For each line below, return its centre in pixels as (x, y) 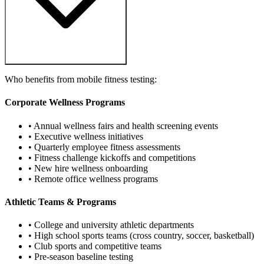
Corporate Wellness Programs (65, 103)
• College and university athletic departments (111, 225)
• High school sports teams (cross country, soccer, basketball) (141, 236)
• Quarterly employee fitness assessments (104, 147)
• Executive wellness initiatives (86, 136)
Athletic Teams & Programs (60, 202)
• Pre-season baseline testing (81, 257)
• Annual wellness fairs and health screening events (123, 126)
